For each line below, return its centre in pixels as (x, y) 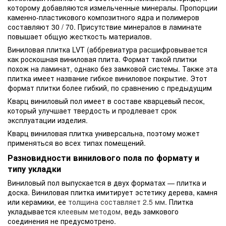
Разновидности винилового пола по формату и (103, 158)
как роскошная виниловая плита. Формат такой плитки (102, 59)
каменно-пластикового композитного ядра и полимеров (103, 17)
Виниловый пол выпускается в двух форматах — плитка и (107, 183)
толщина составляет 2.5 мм (116, 202)
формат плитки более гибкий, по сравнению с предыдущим (110, 88)
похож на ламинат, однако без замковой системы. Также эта (112, 68)
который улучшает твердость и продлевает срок (92, 110)
